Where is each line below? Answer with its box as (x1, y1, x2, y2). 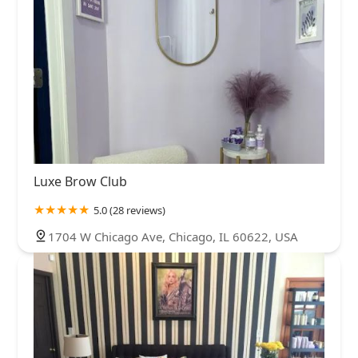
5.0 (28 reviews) (93, 203, 165, 218)
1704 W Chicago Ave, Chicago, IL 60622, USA (48, 229, 298, 245)
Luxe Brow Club (34, 173, 127, 191)
